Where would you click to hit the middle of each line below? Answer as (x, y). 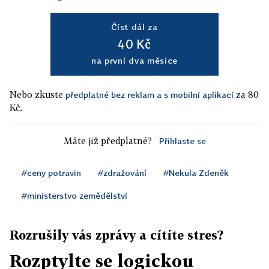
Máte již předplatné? (107, 141)
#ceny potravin (51, 173)
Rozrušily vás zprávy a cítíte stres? (116, 235)
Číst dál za (134, 27)
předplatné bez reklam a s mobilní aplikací (150, 95)
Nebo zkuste (38, 94)
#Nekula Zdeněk (196, 173)
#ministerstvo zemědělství (74, 195)
